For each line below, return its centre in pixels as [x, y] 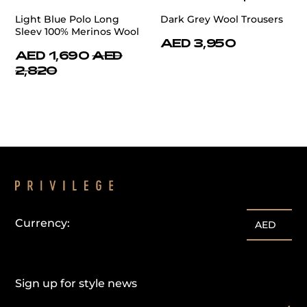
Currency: [42, 223]
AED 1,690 [52, 55]
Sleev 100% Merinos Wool [77, 32]
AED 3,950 [198, 43]
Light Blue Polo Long [67, 20]
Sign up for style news [76, 284]
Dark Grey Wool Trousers [222, 20]
